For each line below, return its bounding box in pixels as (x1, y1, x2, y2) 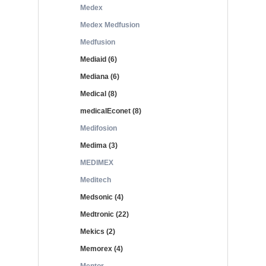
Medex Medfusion (80, 21, 140, 29)
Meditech (80, 176, 111, 184)
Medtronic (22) (80, 210, 129, 218)
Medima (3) (80, 141, 118, 150)
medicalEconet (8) (80, 107, 141, 115)
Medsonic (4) (80, 193, 123, 201)
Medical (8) (80, 90, 117, 98)
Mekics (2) (80, 227, 115, 236)
